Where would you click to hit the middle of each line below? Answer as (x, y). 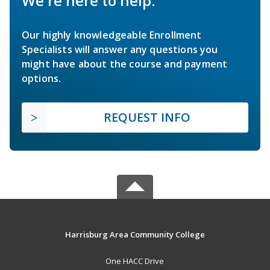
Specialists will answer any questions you (120, 50)
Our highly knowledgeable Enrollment (112, 35)
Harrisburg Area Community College (135, 235)
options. (42, 79)
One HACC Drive (135, 261)
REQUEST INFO (147, 118)
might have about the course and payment (125, 64)
